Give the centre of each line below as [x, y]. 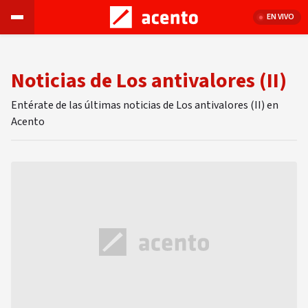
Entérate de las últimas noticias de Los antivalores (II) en [145, 105]
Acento [28, 122]
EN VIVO [280, 17]
